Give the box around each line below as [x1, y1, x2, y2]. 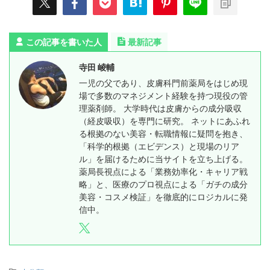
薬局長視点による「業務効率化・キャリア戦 [79, 166, 248, 177]
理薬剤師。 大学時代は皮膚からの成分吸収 [79, 103, 242, 114]
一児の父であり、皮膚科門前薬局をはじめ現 [79, 78, 248, 89]
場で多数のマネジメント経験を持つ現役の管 [79, 90, 248, 101]
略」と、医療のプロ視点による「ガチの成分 [79, 179, 248, 190]
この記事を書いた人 [26, 37, 102, 48]
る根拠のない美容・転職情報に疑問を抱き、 [79, 128, 248, 139]
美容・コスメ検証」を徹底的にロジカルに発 [79, 192, 248, 202]
